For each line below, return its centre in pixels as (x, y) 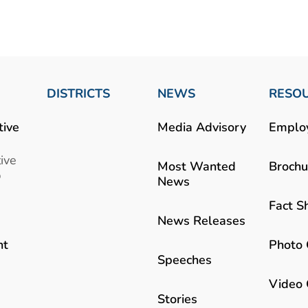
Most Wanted (197, 166)
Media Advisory (202, 126)
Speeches (185, 260)
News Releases (202, 220)
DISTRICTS (78, 93)
